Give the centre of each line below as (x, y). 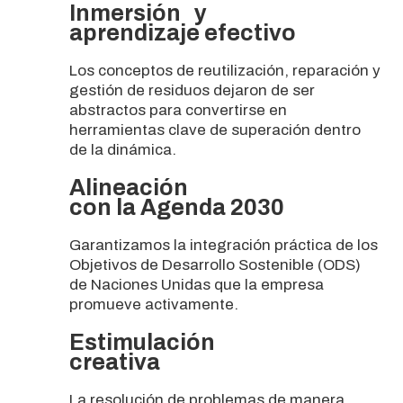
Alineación (128, 187)
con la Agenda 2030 (176, 207)
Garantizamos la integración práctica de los (223, 245)
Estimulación (142, 342)
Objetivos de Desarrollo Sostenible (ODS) (215, 264)
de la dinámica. (122, 149)
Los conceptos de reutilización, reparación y (224, 70)
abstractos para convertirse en (178, 110)
